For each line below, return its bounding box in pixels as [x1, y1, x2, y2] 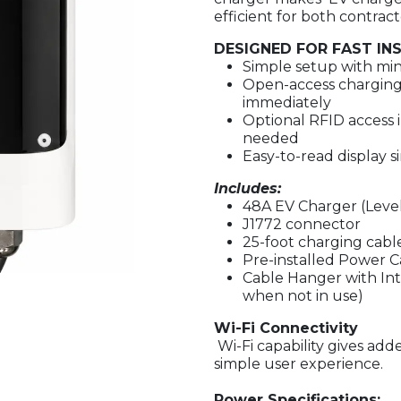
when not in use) [243, 287, 363, 304]
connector [286, 216, 361, 233]
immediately [243, 94, 331, 111]
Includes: [214, 180, 281, 197]
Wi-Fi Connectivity [214, 320, 358, 337]
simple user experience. [214, 355, 383, 372]
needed [243, 130, 299, 147]
